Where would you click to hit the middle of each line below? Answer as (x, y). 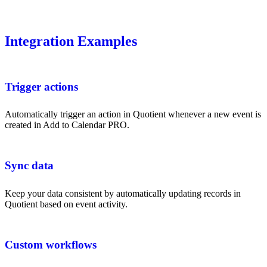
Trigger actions (41, 86)
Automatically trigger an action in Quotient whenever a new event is (133, 114)
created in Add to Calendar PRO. (67, 125)
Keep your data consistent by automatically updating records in (123, 194)
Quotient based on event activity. (66, 204)
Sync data (29, 166)
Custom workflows (51, 245)
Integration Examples (71, 41)
